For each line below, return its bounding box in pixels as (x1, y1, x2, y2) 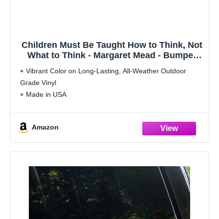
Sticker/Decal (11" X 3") (63, 60, 161, 70)
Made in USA (26, 90, 66, 98)
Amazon (32, 123, 59, 131)
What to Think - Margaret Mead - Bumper (27, 50, 197, 60)
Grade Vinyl (20, 78, 56, 87)
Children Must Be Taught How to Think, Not (22, 40, 202, 50)
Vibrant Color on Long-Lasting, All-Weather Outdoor (26, 66, 186, 75)
